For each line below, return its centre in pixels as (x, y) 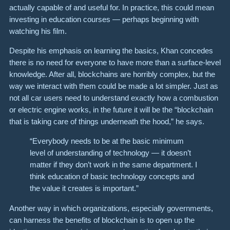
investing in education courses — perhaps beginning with (104, 19)
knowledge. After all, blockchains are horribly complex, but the (112, 74)
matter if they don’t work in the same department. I (113, 165)
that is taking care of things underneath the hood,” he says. (107, 121)
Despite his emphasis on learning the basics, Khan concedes (111, 50)
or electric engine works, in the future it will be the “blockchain (111, 109)
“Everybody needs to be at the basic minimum (107, 141)
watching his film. (39, 31)
